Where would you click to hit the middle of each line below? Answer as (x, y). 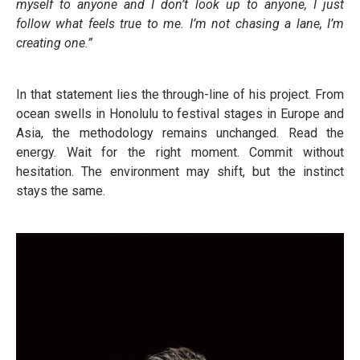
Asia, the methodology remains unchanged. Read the (180, 133)
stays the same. (61, 191)
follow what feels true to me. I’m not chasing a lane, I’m (180, 24)
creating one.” (54, 43)
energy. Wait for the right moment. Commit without (180, 152)
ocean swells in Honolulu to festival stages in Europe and (180, 114)
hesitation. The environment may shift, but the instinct (180, 172)
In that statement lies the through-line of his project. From (180, 94)
